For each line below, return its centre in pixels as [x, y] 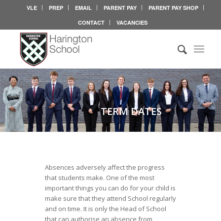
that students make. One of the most [99, 178]
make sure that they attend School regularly [110, 199]
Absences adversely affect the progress [105, 167]
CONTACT [92, 22]
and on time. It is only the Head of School [105, 209]
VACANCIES [132, 22]
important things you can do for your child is [110, 188]
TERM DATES [131, 111]
